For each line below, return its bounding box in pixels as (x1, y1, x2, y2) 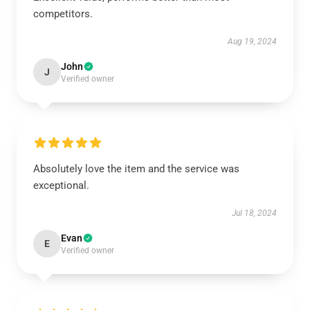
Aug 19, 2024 (228, 37, 277, 46)
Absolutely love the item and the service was (33, 163, 239, 175)
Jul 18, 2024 (232, 208, 277, 218)
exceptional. (33, 179, 89, 192)
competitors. (33, 8, 93, 20)
